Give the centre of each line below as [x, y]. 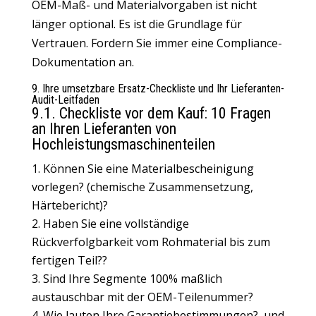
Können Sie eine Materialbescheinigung [148, 169]
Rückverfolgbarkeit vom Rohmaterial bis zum [151, 242]
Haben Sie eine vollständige [116, 224]
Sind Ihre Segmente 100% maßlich [132, 279]
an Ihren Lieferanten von [104, 129]
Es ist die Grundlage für [180, 24]
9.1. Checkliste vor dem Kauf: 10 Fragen [151, 113]
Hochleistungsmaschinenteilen [123, 144]
